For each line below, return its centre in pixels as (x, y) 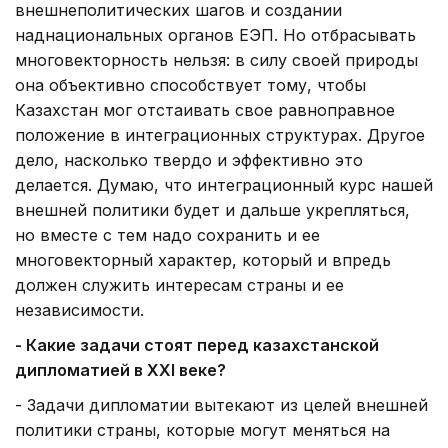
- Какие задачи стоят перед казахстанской (197, 344)
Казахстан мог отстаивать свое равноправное (205, 109)
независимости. (79, 309)
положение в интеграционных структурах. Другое (220, 134)
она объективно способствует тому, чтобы (190, 84)
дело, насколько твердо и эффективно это (189, 159)
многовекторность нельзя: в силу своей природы (216, 59)
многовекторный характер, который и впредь (203, 259)
